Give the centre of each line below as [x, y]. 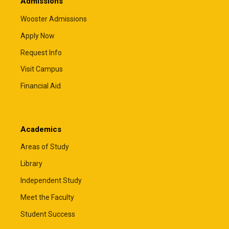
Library [31, 164]
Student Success [48, 214]
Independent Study [51, 181]
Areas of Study [45, 147]
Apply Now [38, 36]
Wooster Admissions [54, 19]
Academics [41, 129]
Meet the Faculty [47, 197]
